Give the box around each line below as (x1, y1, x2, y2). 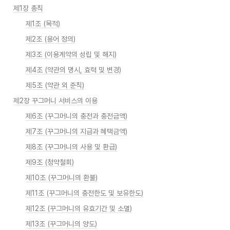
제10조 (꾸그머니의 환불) (26, 174, 98, 182)
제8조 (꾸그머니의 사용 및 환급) (26, 143, 117, 151)
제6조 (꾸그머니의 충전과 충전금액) (26, 112, 127, 120)
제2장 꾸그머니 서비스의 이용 (13, 97, 98, 105)
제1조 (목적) (26, 20, 60, 28)
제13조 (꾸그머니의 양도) (26, 220, 97, 228)
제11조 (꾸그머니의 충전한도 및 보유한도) (26, 189, 143, 197)
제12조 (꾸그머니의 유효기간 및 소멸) (26, 204, 132, 213)
